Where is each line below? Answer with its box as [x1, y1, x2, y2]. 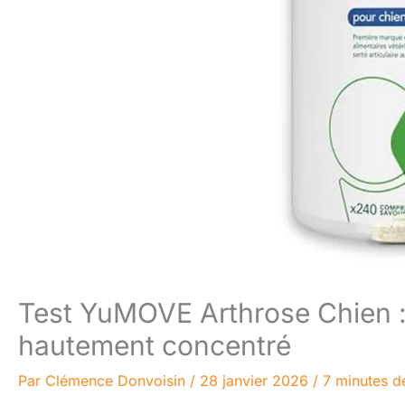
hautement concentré [18, 329, 291, 362]
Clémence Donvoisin [45, 372, 190, 390]
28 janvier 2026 [200, 372, 313, 390]
